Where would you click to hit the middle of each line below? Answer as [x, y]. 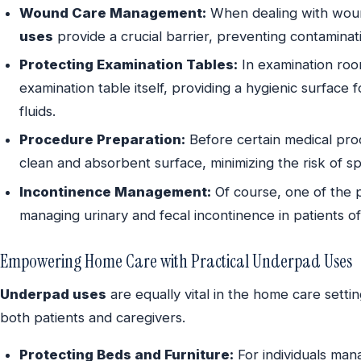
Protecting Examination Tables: [129, 64]
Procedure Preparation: [102, 140]
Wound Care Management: [113, 12]
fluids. [37, 111]
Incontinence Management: [115, 191]
